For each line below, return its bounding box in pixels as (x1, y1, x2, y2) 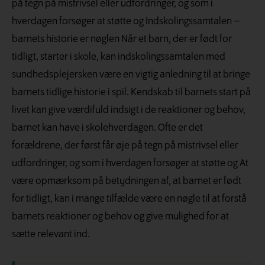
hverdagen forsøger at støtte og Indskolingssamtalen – (12, 15, 240, 27)
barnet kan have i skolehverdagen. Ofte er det (12, 122, 203, 134)
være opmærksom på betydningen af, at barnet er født (12, 175, 241, 187)
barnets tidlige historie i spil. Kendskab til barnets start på (12, 86, 251, 98)
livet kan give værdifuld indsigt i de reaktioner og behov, (12, 104, 245, 116)
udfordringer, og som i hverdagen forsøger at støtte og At (12, 157, 248, 169)
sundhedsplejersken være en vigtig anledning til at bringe (12, 69, 250, 80)
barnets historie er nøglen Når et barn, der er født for (12, 33, 232, 45)
